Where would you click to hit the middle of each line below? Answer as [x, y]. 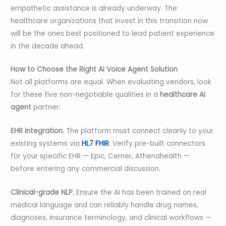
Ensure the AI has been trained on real [140, 193]
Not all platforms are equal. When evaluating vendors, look [111, 82]
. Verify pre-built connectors [157, 144]
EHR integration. [38, 131]
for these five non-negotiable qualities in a [86, 95]
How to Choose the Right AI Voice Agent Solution [94, 70]
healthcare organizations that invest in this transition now [109, 21]
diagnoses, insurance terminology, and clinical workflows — [111, 218]
